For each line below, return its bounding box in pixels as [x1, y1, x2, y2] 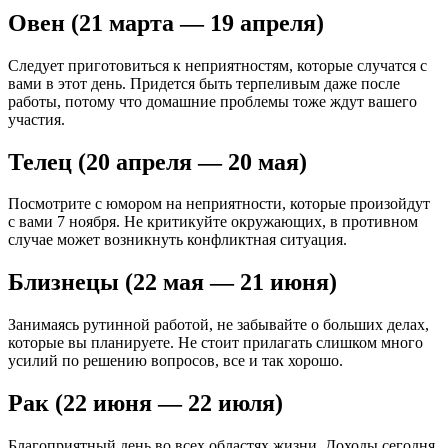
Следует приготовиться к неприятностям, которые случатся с [8, 56, 427, 74]
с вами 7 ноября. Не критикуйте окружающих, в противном [8, 213, 418, 231]
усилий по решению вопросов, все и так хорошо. [8, 352, 343, 370]
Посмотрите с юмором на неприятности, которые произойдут [8, 195, 430, 213]
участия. [8, 110, 65, 128]
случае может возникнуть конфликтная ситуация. [8, 231, 347, 249]
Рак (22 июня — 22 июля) [8, 390, 283, 417]
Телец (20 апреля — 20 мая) [8, 148, 307, 175]
